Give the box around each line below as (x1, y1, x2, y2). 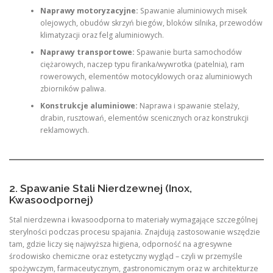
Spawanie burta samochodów (134, 46, 242, 57)
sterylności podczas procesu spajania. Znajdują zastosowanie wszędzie (9, 227, 260, 238)
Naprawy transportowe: (40, 46, 135, 57)
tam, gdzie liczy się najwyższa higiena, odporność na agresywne (9, 239, 232, 250)
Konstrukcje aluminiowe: (40, 100, 138, 111)
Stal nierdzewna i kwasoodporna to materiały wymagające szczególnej (9, 214, 258, 225)
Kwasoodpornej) (9, 194, 93, 207)
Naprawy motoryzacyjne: (40, 5, 138, 16)
